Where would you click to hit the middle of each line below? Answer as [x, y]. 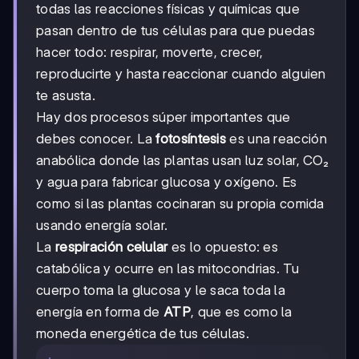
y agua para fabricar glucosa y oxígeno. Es [167, 182]
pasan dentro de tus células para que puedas [175, 30]
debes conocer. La [96, 138]
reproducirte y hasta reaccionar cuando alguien [181, 73]
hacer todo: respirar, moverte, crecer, [150, 52]
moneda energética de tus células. [143, 333]
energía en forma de [100, 311]
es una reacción [276, 138]
